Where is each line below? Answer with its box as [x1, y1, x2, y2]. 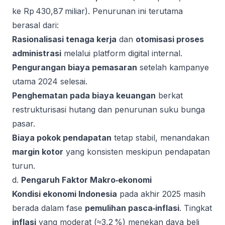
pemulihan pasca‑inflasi [85, 203, 179, 213]
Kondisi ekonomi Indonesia [12, 189, 117, 199]
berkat [156, 90, 183, 100]
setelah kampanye [137, 62, 209, 72]
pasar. [12, 119, 35, 129]
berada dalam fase [12, 203, 85, 213]
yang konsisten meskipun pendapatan [63, 147, 210, 157]
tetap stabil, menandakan [111, 133, 209, 143]
